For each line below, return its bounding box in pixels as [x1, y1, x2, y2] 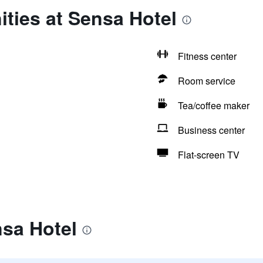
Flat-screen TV [177, 148, 240, 161]
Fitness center [177, 49, 237, 63]
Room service [177, 74, 235, 87]
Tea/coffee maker [177, 99, 249, 112]
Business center [177, 123, 245, 137]
